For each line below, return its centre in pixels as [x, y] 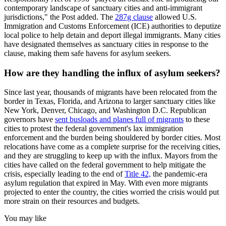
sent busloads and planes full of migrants [119, 120]
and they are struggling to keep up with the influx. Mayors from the [111, 156]
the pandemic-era [179, 174]
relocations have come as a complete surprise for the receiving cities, [112, 147]
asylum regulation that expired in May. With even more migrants [106, 183]
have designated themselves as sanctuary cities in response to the [106, 44]
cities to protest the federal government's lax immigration [94, 129]
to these [197, 120]
